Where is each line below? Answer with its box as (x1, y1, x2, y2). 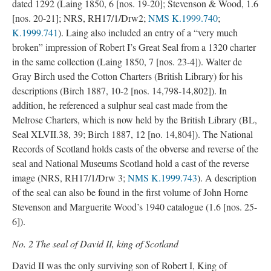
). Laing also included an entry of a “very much (58, 26, 238, 39)
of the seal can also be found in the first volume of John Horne (12, 186, 248, 198)
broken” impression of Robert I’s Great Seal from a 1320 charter (12, 41, 256, 53)
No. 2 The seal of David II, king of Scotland (12, 237, 178, 250)
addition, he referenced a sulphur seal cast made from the (12, 99, 227, 111)
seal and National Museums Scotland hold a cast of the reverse (12, 157, 249, 169)
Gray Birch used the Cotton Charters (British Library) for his (12, 70, 243, 82)
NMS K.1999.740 (148, 11, 218, 24)
